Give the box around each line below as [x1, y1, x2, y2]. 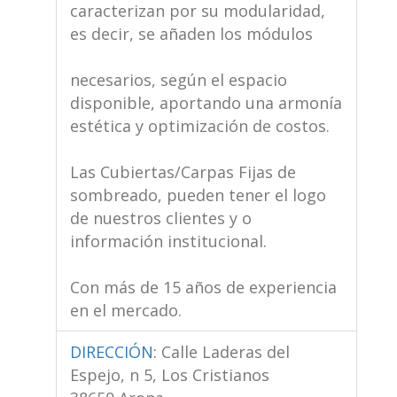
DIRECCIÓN [69, 340, 153, 362]
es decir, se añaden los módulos [69, 22, 313, 44]
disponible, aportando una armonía [69, 91, 342, 113]
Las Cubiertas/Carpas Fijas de [69, 160, 296, 183]
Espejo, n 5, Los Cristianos [69, 363, 269, 385]
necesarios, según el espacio [69, 68, 287, 90]
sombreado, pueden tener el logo [69, 183, 326, 206]
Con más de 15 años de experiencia [69, 276, 337, 298]
